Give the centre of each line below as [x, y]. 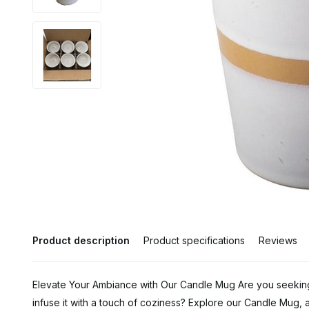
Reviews [278, 240]
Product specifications [194, 240]
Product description [81, 240]
